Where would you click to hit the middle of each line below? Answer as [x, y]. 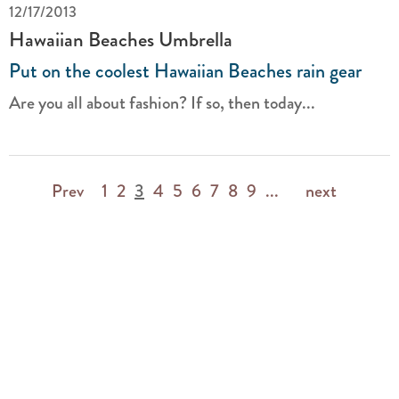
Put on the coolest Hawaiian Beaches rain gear [185, 71]
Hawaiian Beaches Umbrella [121, 39]
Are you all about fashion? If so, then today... [162, 103]
